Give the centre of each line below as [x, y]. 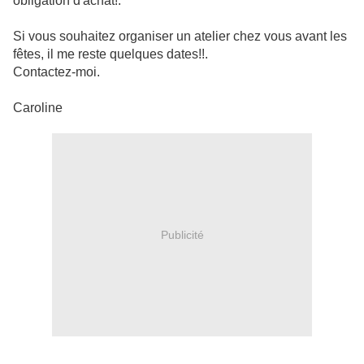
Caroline [38, 108]
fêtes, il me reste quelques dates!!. [110, 54]
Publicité [182, 234]
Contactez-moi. [56, 72]
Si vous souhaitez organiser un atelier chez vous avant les [180, 37]
